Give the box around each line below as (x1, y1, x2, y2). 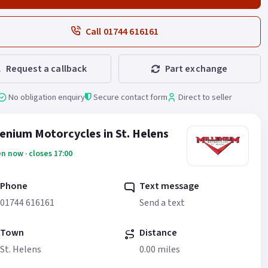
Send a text (139, 196, 185, 210)
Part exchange (165, 62, 228, 75)
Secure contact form (93, 90, 167, 103)
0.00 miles (139, 242, 180, 256)
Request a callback (5, 62, 87, 75)
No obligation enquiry (8, 90, 85, 103)
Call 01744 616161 (85, 25, 159, 38)
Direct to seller (178, 90, 232, 103)
